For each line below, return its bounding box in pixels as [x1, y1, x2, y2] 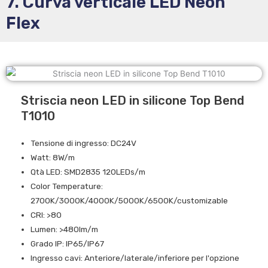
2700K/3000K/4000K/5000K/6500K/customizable [31, 195, 229, 205]
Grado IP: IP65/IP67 [31, 238, 105, 248]
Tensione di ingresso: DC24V [31, 138, 137, 148]
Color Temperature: [31, 181, 103, 191]
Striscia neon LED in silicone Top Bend [21, 93, 244, 108]
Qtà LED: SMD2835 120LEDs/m [31, 166, 146, 176]
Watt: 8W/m [31, 152, 75, 162]
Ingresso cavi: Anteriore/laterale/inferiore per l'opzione [31, 252, 240, 263]
